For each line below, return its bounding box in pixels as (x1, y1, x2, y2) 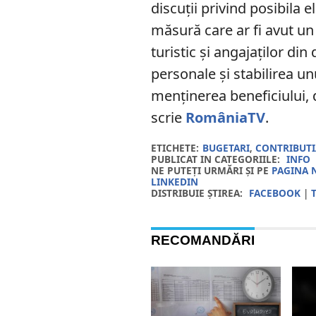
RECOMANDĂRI (151, 233, 255, 248)
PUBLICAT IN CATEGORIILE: (151, 152, 281, 166)
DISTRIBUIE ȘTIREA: (151, 186, 243, 200)
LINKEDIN (151, 175, 199, 188)
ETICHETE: (151, 141, 200, 154)
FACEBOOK (249, 186, 301, 200)
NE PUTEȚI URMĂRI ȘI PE (151, 164, 272, 177)
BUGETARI (202, 141, 250, 154)
